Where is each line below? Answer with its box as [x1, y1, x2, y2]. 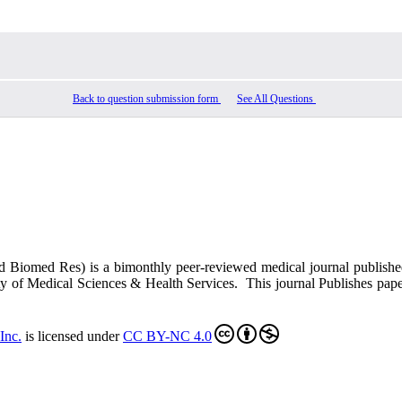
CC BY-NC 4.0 [123, 328, 212, 344]
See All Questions [237, 92, 316, 105]
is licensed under [22, 328, 123, 344]
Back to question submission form [73, 92, 221, 105]
